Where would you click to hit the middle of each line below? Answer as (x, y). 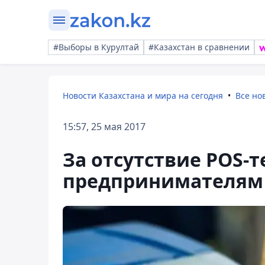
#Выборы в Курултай (96, 47)
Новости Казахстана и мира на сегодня (143, 96)
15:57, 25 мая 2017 (104, 127)
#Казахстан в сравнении (199, 47)
